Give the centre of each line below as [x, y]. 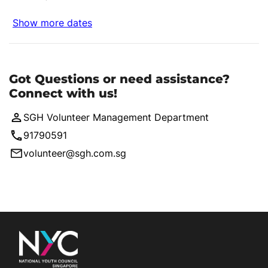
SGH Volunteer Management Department [116, 118]
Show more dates [52, 23]
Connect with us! [63, 94]
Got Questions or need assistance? [119, 79]
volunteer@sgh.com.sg [75, 153]
